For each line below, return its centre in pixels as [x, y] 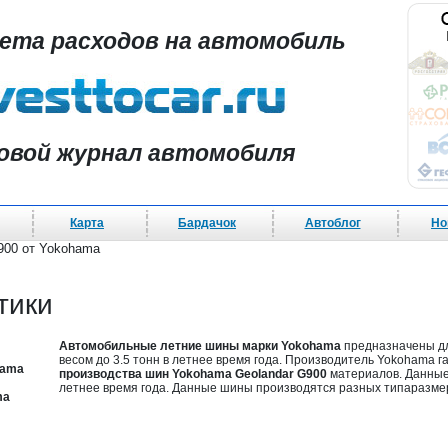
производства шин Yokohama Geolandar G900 [193, 374]
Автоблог [332, 223]
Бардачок [207, 223]
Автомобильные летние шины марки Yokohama [200, 346]
